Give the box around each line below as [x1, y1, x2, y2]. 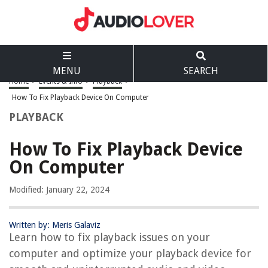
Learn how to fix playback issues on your [9, 231, 210, 243]
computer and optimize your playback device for [9, 247, 251, 260]
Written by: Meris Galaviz [9, 220, 100, 230]
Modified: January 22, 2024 [9, 185, 109, 194]
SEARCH [183, 65, 218, 77]
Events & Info [39, 77, 83, 86]
